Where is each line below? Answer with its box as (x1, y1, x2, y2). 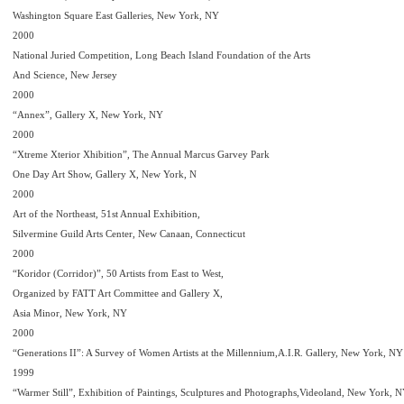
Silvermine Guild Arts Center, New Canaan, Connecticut (13, 228, 245, 239)
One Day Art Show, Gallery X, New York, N (13, 169, 197, 179)
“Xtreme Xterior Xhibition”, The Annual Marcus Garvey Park (13, 149, 270, 160)
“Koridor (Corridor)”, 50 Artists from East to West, (13, 268, 224, 279)
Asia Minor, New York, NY (13, 308, 127, 318)
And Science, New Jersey (13, 69, 117, 80)
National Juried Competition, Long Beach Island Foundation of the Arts (13, 50, 310, 60)
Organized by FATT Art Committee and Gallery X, (13, 288, 223, 298)
